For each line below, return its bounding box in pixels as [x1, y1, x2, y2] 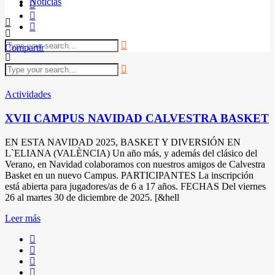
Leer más [5, 212, 41, 223]
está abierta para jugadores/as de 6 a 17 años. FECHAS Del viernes [5, 180, 266, 192]
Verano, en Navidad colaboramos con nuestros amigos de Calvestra [5, 158, 265, 169]
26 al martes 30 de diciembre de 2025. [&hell [5, 192, 179, 203]
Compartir [5, 42, 44, 53]
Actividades [5, 89, 51, 100]
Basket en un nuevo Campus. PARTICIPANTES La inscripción [5, 169, 254, 180]
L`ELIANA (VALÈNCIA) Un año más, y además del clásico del [5, 147, 257, 158]
